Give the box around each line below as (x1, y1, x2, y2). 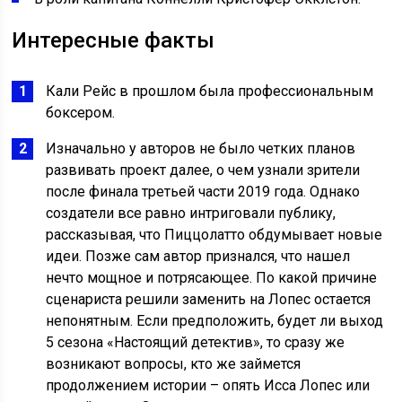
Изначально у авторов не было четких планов (46, 140, 356, 158)
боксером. (46, 104, 116, 122)
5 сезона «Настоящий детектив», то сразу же (46, 334, 345, 352)
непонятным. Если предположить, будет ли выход (46, 312, 384, 330)
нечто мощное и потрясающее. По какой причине (46, 269, 378, 287)
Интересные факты (12, 28, 215, 54)
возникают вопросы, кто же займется (46, 355, 301, 373)
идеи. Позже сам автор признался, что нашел (46, 248, 351, 266)
